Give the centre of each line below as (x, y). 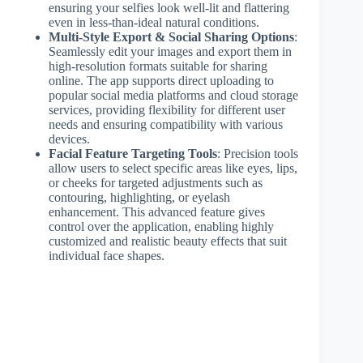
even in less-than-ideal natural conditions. (154, 22)
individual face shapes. (107, 255)
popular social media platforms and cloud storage (173, 95)
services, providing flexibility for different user (167, 109)
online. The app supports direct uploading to (161, 80)
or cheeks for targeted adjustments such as (156, 182)
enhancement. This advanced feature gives (157, 211)
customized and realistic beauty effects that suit (168, 241)
